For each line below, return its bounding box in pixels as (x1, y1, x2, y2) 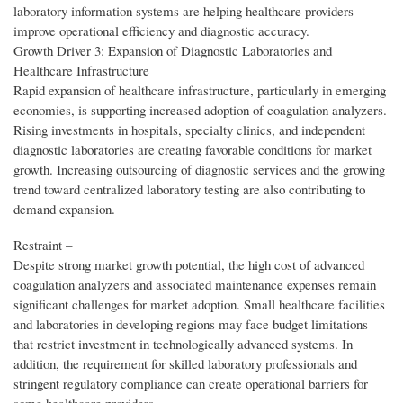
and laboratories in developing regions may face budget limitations (13, 315, 368, 334)
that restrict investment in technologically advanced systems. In (13, 335, 353, 354)
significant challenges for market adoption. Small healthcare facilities (13, 295, 385, 314)
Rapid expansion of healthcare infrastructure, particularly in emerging (13, 81, 386, 100)
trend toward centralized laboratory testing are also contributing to (13, 180, 365, 199)
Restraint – (13, 236, 72, 255)
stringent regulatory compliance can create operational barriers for (13, 374, 368, 393)
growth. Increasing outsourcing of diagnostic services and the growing (13, 160, 385, 179)
